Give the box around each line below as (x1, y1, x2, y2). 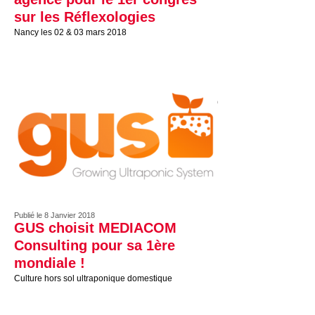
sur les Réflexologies (14, 9, 155, 25)
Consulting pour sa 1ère (14, 238, 175, 253)
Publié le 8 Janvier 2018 (14, 211, 95, 219)
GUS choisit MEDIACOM (14, 220, 176, 236)
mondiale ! (14, 255, 85, 271)
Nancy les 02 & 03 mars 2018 (14, 27, 127, 37)
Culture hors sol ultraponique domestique (14, 274, 172, 283)
